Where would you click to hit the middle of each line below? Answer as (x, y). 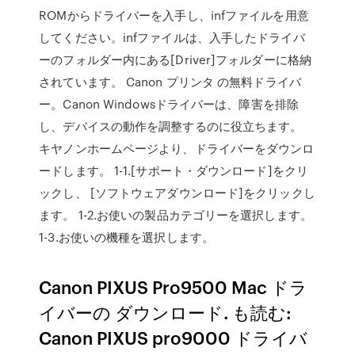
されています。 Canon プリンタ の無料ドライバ (170, 82)
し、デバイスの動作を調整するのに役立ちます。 (171, 126)
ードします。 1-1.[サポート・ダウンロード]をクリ (174, 170)
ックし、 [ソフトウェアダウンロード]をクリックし (177, 193)
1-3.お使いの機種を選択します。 (126, 237)
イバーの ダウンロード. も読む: (166, 312)
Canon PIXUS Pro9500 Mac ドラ (174, 286)
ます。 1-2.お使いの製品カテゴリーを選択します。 (176, 215)
